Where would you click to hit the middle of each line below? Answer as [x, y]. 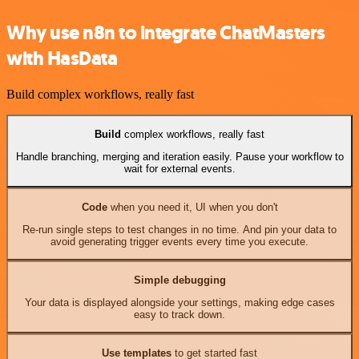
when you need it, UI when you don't [192, 207]
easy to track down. [179, 314]
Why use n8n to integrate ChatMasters [166, 33]
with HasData [62, 59]
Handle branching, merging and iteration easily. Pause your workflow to [179, 156]
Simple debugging [179, 280]
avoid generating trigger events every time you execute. [179, 241]
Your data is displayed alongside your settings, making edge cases [179, 302]
